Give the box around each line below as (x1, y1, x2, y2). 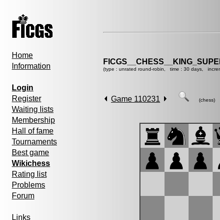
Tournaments (12, 137, 57, 146)
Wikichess (12, 159, 50, 167)
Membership (12, 116, 55, 124)
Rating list (12, 170, 47, 178)
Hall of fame (12, 127, 54, 135)
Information (12, 62, 51, 70)
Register (12, 94, 41, 103)
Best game (12, 148, 49, 157)
